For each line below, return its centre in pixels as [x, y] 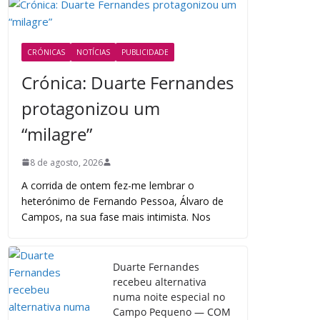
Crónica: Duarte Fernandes [128, 82]
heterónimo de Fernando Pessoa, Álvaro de [123, 201]
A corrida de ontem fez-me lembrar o [108, 185]
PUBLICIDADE [145, 52]
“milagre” [57, 134]
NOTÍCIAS [94, 52]
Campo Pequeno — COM [172, 311]
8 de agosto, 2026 [67, 162]
